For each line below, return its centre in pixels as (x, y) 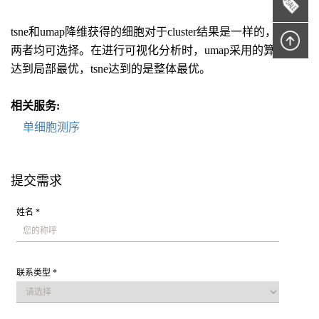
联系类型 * (37, 272)
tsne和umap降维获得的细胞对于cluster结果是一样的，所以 (155, 32)
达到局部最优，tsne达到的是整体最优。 (111, 69)
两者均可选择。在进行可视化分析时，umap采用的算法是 (154, 50)
